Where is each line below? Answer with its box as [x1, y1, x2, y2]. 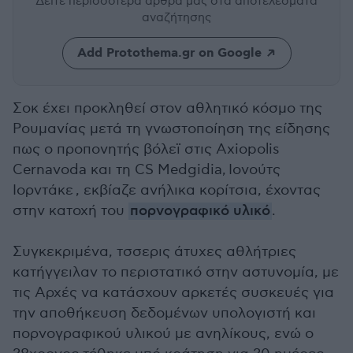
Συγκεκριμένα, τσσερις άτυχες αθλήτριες [13, 243, 296, 260]
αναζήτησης [142, 10, 211, 24]
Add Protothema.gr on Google [76, 45, 262, 61]
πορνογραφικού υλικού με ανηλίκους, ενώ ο [13, 325, 314, 342]
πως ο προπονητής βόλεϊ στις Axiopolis [13, 141, 280, 158]
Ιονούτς [229, 162, 281, 178]
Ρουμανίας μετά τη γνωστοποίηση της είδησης [13, 121, 330, 137]
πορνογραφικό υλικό [130, 203, 270, 220]
